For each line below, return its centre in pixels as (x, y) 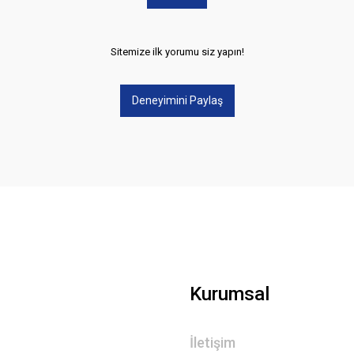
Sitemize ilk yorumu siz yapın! (177, 52)
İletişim (213, 343)
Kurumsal (230, 294)
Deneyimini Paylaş (177, 100)
